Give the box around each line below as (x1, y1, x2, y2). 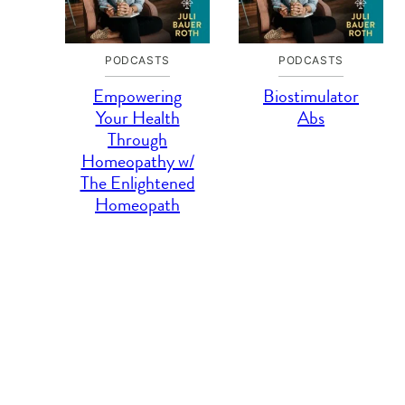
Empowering (93, 83, 182, 109)
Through (108, 127, 167, 153)
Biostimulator (263, 83, 359, 109)
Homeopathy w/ (80, 148, 194, 174)
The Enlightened (80, 170, 195, 196)
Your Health (95, 105, 180, 131)
